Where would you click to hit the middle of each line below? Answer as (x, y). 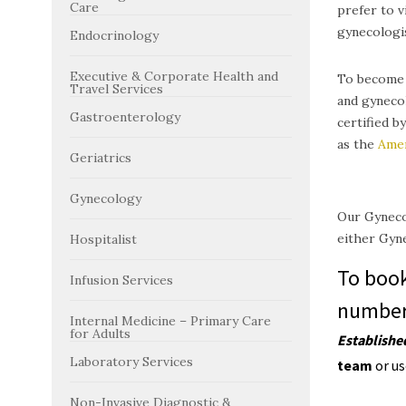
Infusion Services (121, 280)
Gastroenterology (125, 117)
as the (358, 145)
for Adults (100, 333)
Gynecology (106, 198)
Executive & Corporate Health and (174, 76)
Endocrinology (114, 35)
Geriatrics (101, 158)
